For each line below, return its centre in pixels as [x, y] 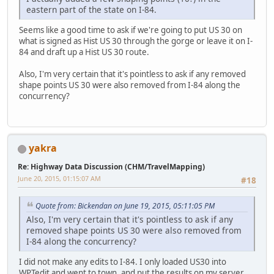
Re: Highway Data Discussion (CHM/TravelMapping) [111, 167]
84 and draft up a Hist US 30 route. [84, 52]
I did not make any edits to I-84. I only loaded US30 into [123, 262]
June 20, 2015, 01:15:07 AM [59, 179]
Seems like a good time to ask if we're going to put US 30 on [131, 30]
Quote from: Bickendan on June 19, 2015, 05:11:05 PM [125, 206]
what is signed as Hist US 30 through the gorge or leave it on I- [136, 41]
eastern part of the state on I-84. [91, 10]
